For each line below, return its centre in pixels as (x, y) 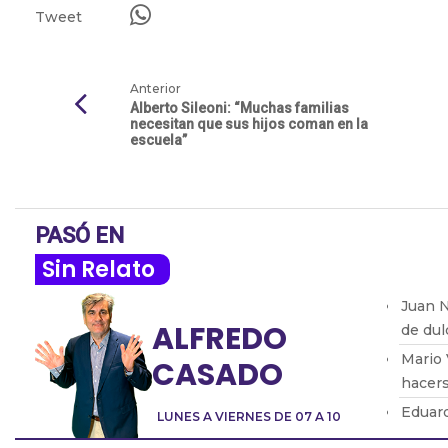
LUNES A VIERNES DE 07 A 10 (249, 417)
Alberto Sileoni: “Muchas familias (239, 108)
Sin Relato (98, 270)
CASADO (217, 375)
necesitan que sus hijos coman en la (249, 124)
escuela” (158, 140)
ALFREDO (219, 339)
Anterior (155, 89)
